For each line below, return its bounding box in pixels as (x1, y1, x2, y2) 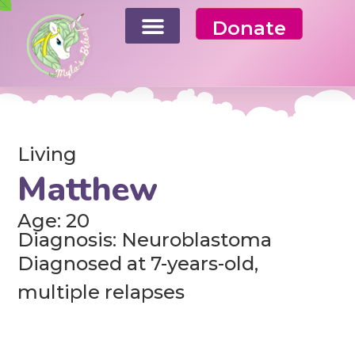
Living (17, 143, 78, 166)
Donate (212, 17, 287, 40)
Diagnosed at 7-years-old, (17, 252, 259, 276)
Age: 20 (17, 209, 90, 233)
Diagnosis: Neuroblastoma (17, 228, 273, 252)
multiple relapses (17, 281, 185, 304)
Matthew (17, 167, 158, 213)
